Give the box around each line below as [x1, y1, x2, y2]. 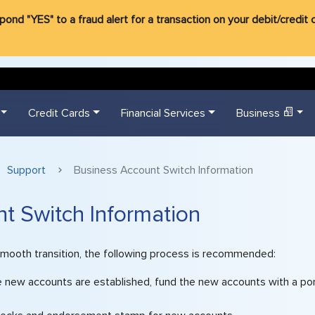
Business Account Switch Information [74, 162, 253, 177]
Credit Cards [28, 105, 91, 120]
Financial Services [121, 105, 206, 120]
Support [7, 162, 46, 177]
